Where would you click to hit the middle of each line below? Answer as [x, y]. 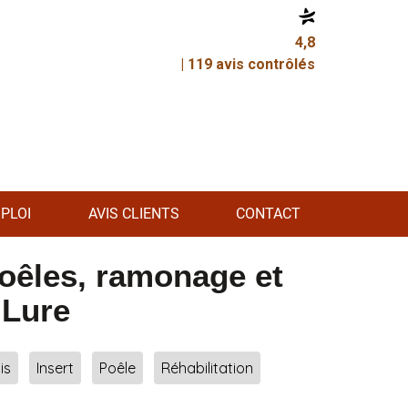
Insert [55, 368]
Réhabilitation [207, 368]
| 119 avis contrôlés [248, 64]
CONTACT [268, 214]
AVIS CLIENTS [133, 214]
